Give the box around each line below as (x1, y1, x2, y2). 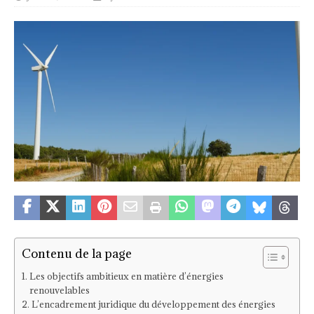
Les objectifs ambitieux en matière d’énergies (29, 270, 224, 283)
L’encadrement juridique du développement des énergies (31, 298, 275, 311)
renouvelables (29, 284, 90, 297)
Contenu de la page (22, 245, 132, 262)
